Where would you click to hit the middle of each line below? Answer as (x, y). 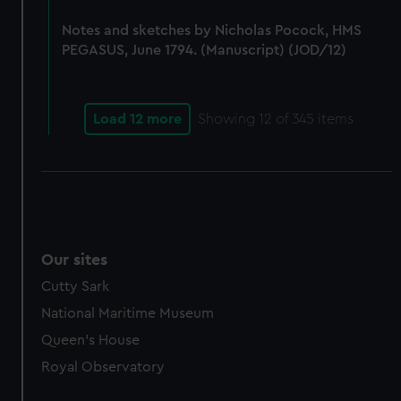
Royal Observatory (103, 367)
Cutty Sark (76, 286)
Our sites (75, 260)
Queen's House (91, 340)
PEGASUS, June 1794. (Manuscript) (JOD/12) (204, 50)
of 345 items (313, 119)
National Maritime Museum (128, 313)
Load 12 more (138, 119)
